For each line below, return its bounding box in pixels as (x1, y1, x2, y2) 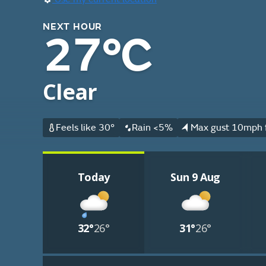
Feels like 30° (55, 122, 115, 134)
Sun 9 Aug (170, 170, 221, 184)
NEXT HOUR (43, 21, 103, 33)
